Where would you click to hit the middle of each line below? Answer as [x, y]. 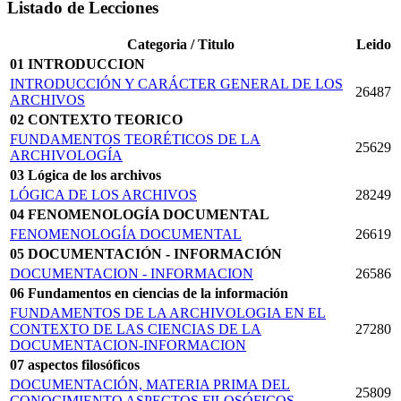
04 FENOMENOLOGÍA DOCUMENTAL [140, 215]
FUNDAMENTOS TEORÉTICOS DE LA [135, 140]
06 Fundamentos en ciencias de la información [149, 294]
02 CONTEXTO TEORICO [96, 120]
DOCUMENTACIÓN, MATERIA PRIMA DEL [150, 385]
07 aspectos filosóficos [75, 365]
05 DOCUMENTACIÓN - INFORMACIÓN [146, 254]
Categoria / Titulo [181, 45]
